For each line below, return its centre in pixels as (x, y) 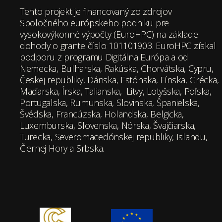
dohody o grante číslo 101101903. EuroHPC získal (118, 45)
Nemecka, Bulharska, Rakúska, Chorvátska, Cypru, (117, 68)
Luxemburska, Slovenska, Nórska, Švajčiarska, (108, 125)
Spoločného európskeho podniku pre (95, 23)
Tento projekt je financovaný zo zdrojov (96, 11)
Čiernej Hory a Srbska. (62, 148)
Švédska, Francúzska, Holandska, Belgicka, (102, 114)
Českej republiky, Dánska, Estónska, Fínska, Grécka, (119, 80)
